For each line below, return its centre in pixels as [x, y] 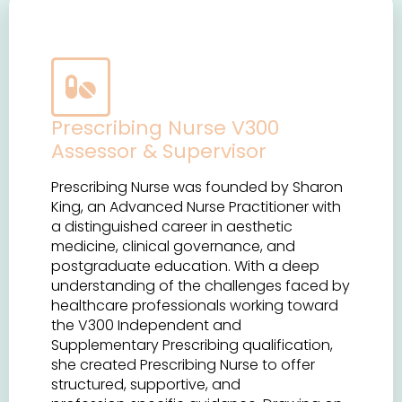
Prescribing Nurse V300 [166, 127]
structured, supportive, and [146, 384]
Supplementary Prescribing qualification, [192, 345]
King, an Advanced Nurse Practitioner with [197, 206]
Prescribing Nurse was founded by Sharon [197, 187]
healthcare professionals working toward [195, 305]
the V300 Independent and [147, 325]
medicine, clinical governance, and [174, 246]
